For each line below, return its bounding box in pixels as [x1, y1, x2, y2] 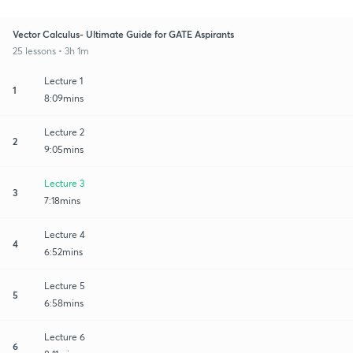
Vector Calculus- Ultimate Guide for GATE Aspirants [13, 27, 234, 40]
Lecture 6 [44, 330, 85, 343]
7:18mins [44, 194, 80, 206]
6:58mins [44, 296, 84, 309]
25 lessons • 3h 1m [13, 44, 89, 57]
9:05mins [44, 143, 84, 155]
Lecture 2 [44, 125, 84, 138]
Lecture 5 [44, 279, 85, 292]
